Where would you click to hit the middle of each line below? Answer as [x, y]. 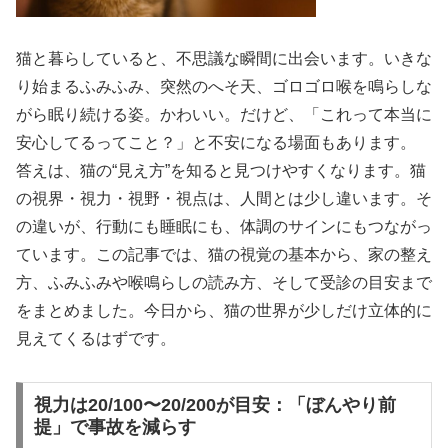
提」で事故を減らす [114, 426]
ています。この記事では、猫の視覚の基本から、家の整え [224, 255]
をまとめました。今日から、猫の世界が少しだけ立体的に [224, 311]
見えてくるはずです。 [96, 339]
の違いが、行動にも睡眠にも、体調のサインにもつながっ [224, 227]
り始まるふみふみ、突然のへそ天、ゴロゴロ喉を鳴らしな [224, 87]
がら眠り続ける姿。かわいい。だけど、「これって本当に [224, 115]
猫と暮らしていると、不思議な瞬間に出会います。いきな [224, 59]
